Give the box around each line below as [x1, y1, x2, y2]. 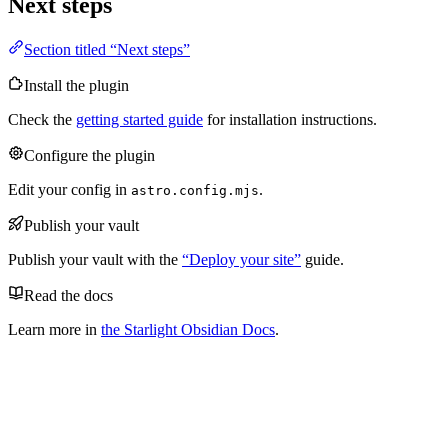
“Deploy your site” [182, 250, 301, 268]
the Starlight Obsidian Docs [101, 320, 275, 338]
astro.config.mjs [131, 182, 259, 198]
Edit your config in [8, 180, 131, 198]
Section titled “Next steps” [24, 40, 190, 58]
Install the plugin [24, 76, 129, 94]
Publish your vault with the [8, 250, 182, 268]
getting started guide [76, 110, 203, 128]
